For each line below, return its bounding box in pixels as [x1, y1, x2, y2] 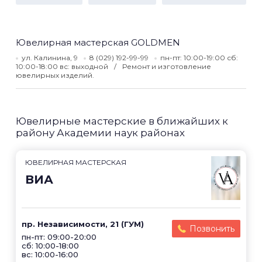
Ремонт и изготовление [122, 62, 211, 71]
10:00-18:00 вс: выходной [16, 62, 110, 71]
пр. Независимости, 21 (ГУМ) [22, 219, 144, 229]
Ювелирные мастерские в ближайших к [16, 115, 228, 127]
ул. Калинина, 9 [22, 53, 78, 62]
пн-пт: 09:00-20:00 [22, 232, 96, 242]
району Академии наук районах [16, 127, 185, 139]
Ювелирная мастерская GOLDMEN [16, 37, 180, 48]
